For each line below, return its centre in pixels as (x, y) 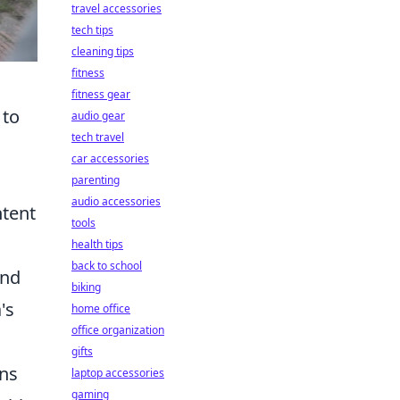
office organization (118, 330)
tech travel (98, 137)
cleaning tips (103, 51)
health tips (97, 244)
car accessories (110, 158)
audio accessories (116, 201)
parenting (96, 180)
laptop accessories (118, 373)
